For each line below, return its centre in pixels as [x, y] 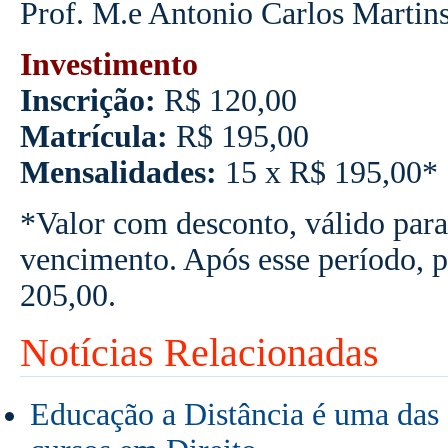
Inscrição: [87, 100]
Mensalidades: [118, 172]
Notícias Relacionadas [199, 352]
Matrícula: [93, 136]
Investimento [108, 64]
